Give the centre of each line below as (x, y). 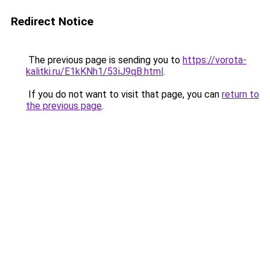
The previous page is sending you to (104, 60)
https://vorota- (215, 60)
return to (240, 94)
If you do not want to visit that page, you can (124, 94)
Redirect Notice (52, 21)
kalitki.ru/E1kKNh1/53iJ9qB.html (95, 71)
